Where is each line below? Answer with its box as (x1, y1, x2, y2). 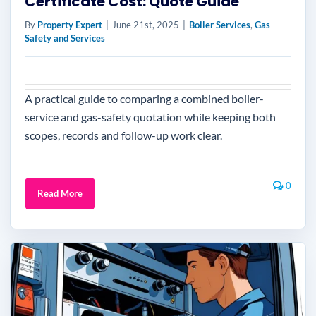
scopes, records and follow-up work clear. (25, 128, 222, 142)
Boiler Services (189, 19, 250, 30)
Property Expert (37, 19, 102, 30)
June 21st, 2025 (112, 19, 179, 30)
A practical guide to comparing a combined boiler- (25, 92, 264, 105)
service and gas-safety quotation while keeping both (25, 110, 276, 123)
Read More (37, 188, 83, 199)
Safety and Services (25, 32, 105, 44)
